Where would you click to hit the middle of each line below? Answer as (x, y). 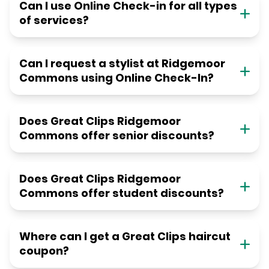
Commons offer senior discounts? (117, 136)
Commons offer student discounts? (122, 193)
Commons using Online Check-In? (116, 78)
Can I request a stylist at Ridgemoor (122, 64)
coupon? (44, 251)
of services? (54, 20)
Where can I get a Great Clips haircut (125, 237)
